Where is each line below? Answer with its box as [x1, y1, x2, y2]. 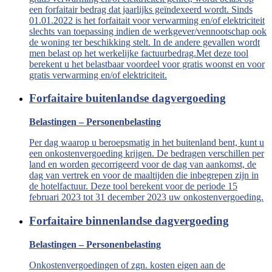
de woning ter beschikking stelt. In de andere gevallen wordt [29, 36, 260, 47]
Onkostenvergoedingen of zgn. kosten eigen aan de [29, 259, 225, 270]
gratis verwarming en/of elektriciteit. [29, 69, 167, 80]
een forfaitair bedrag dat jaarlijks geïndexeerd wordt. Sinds [29, 4, 253, 15]
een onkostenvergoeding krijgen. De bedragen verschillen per [29, 148, 264, 159]
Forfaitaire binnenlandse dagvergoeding [29, 214, 229, 227]
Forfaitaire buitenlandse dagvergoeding [29, 92, 226, 105]
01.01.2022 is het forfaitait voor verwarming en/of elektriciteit [29, 15, 265, 25]
